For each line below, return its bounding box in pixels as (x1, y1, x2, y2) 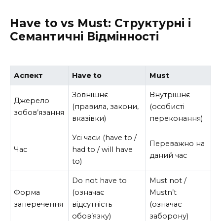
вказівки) (72, 113, 107, 123)
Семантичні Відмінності (10, 30, 159, 44)
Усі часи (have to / (72, 133, 137, 142)
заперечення (14, 199, 64, 209)
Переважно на (149, 139, 205, 148)
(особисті (149, 102, 185, 111)
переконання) (149, 113, 203, 123)
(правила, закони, (72, 102, 139, 111)
